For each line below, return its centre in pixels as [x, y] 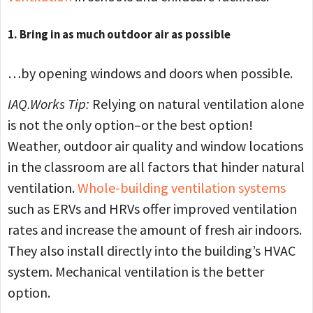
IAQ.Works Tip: [50, 104]
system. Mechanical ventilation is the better [136, 272]
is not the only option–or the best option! [130, 125]
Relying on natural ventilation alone [198, 104]
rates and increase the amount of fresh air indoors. [155, 230]
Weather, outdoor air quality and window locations [155, 146]
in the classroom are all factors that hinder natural [156, 167]
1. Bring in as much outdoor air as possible [119, 35]
